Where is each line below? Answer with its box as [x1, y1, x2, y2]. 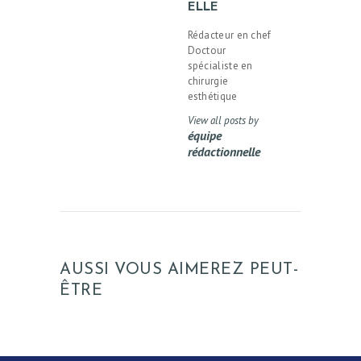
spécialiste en [187, 59, 253, 73]
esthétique [187, 89, 238, 104]
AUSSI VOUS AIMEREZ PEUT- [60, 261, 298, 278]
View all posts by [187, 113, 259, 127]
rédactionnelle [187, 143, 260, 160]
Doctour [187, 44, 226, 58]
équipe [187, 127, 222, 143]
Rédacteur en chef [187, 28, 272, 43]
